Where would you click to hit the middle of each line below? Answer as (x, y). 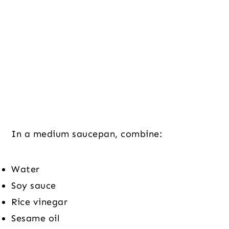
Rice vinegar (40, 202)
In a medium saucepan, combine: (87, 134)
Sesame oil (36, 218)
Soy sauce (34, 185)
